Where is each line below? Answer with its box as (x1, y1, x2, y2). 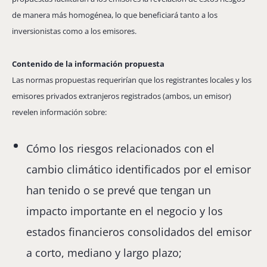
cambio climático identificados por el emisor (26, 162, 252, 176)
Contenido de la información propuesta (12, 58, 164, 69)
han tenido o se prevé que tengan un (26, 183, 212, 198)
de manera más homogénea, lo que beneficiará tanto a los (12, 10, 218, 21)
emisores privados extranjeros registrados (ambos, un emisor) (12, 91, 231, 102)
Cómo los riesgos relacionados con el (26, 141, 215, 156)
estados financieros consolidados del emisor (26, 225, 252, 240)
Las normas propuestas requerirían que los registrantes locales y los (12, 74, 252, 86)
